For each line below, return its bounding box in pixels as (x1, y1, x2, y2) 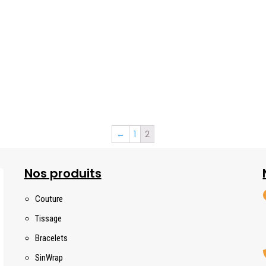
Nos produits (24, 164, 102, 182)
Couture (34, 193, 63, 204)
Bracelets (34, 232, 68, 243)
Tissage (34, 213, 62, 224)
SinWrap (34, 252, 63, 263)
